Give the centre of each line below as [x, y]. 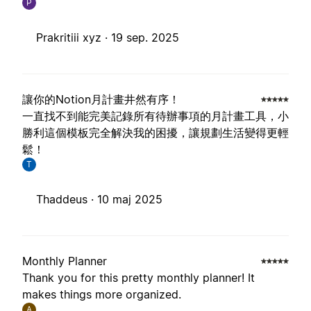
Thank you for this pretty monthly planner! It [138, 278]
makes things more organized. [102, 295]
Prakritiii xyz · [74, 38]
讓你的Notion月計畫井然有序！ [101, 100]
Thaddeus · [67, 200]
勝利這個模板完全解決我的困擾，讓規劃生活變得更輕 [155, 133]
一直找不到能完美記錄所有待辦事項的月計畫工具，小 [155, 116]
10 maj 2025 [130, 200]
